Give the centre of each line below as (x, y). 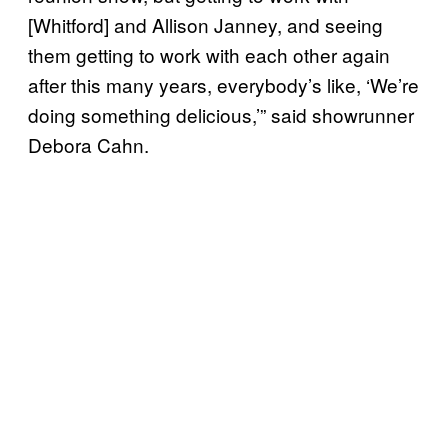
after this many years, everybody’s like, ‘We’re (223, 84)
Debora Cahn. (88, 144)
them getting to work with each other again (209, 54)
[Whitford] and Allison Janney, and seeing (205, 24)
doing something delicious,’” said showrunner (221, 114)
